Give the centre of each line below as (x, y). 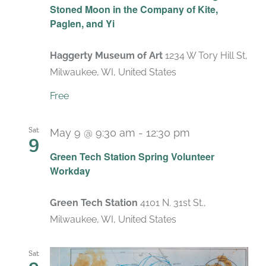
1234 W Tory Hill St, (206, 56)
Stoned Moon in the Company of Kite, (134, 9)
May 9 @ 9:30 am (93, 133)
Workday (70, 171)
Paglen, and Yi (82, 24)
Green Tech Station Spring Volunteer (132, 157)
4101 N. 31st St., (173, 203)
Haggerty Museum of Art (107, 56)
